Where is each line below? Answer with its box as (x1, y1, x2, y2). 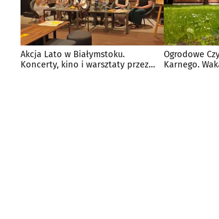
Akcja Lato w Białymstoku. (21, 48, 125, 60)
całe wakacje (21, 69, 72, 80)
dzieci (164, 69, 187, 80)
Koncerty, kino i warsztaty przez (21, 59, 149, 70)
